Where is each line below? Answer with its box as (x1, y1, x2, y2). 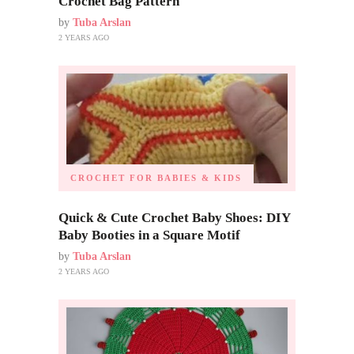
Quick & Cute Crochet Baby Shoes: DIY (58, 210, 290, 226)
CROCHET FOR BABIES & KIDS (70, 173, 242, 183)
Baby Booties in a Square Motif (58, 228, 240, 243)
